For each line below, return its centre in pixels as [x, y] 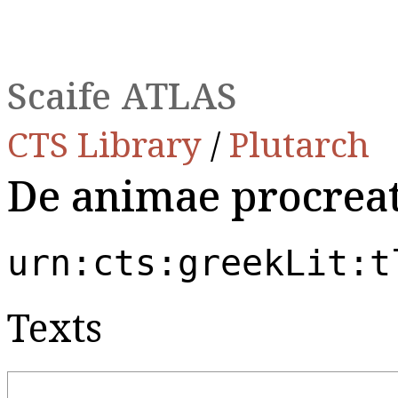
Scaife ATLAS [122, 96]
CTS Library [109, 143]
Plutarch [299, 143]
